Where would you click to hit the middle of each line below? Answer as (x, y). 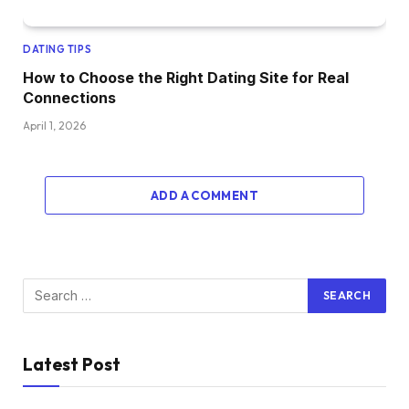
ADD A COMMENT (204, 195)
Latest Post (72, 364)
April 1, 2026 (54, 125)
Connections (69, 97)
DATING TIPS (58, 49)
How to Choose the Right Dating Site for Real (186, 77)
